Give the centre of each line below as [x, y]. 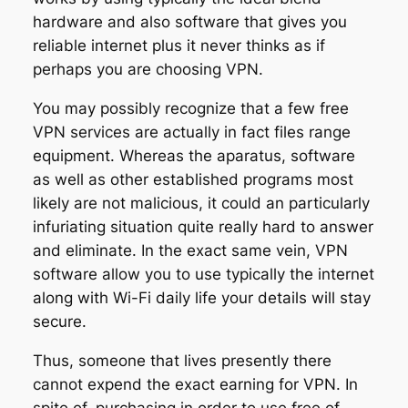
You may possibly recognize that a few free [190, 109]
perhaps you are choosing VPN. [148, 70]
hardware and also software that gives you [189, 22]
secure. [59, 322]
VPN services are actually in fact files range [191, 133]
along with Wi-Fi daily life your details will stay [201, 298]
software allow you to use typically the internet [203, 275]
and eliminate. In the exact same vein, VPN [190, 251]
